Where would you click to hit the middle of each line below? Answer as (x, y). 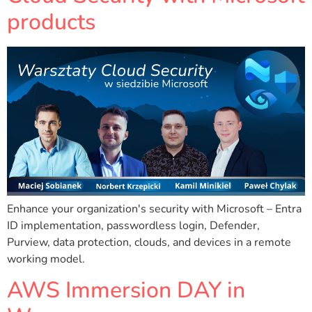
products (51, 22)
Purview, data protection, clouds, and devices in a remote (149, 242)
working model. (46, 259)
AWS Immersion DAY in (126, 290)
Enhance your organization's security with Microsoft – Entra (154, 209)
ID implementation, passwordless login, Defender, (133, 225)
